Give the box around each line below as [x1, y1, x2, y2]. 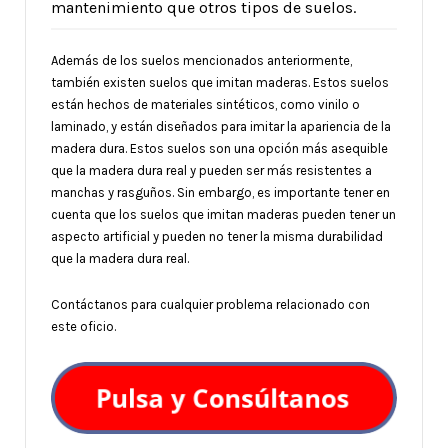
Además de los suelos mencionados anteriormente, [51, 52, 352, 68]
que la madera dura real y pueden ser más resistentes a [51, 162, 372, 178]
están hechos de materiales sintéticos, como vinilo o [51, 96, 360, 112]
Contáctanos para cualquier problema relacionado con [51, 296, 370, 312]
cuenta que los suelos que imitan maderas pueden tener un [51, 206, 396, 222]
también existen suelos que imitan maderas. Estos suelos [51, 74, 389, 90]
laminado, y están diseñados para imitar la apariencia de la [51, 118, 391, 134]
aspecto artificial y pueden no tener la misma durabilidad [51, 228, 383, 244]
